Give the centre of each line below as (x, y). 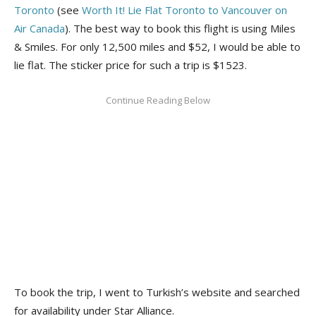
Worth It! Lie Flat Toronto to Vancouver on (183, 10)
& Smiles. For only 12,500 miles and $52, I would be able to (157, 46)
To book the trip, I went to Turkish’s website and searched (157, 292)
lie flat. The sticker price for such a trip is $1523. (130, 65)
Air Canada (39, 28)
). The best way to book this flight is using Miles (180, 28)
